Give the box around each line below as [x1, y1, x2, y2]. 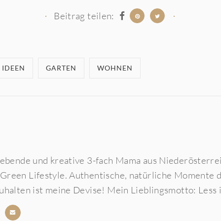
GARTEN [46, 64, 76, 73]
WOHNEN [97, 64, 133, 73]
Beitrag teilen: [54, 10, 117, 22]
